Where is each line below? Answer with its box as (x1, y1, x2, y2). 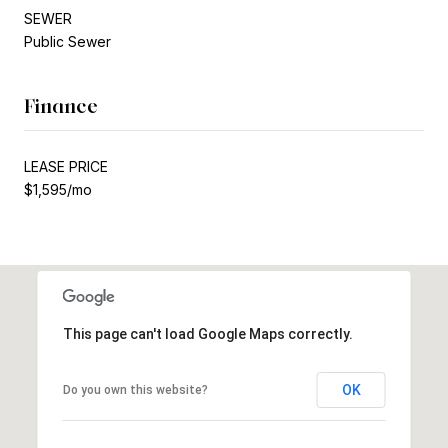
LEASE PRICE (24, 157, 108, 175)
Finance (24, 93, 98, 118)
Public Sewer (24, 32, 111, 50)
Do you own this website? (62, 382, 208, 397)
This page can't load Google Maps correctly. (62, 325, 353, 342)
